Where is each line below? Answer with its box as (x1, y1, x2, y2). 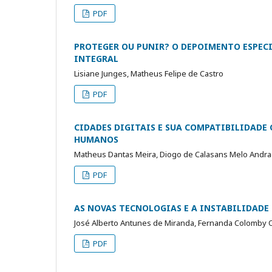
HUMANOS (74, 133, 118, 145)
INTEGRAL (74, 52, 118, 64)
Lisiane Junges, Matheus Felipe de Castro (74, 67, 223, 79)
